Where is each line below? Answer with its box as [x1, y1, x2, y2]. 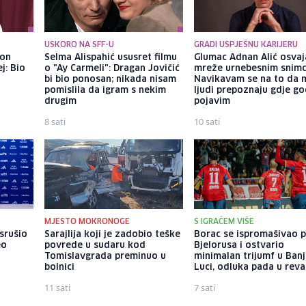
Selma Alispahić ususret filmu [44, 53, 177, 63]
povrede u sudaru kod [44, 240, 145, 250]
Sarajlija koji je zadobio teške [44, 229, 180, 239]
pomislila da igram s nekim [44, 86, 166, 96]
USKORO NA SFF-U [44, 41, 114, 49]
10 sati [194, 115, 221, 128]
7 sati [194, 281, 216, 294]
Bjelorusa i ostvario [194, 240, 285, 250]
